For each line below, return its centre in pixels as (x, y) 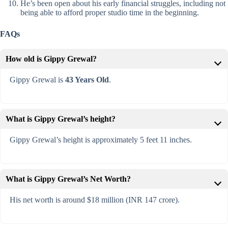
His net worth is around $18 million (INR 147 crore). (94, 200)
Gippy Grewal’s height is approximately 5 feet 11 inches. (101, 140)
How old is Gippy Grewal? (51, 59)
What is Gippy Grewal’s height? (61, 119)
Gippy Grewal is (37, 80)
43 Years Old (87, 80)
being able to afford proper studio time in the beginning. (110, 13)
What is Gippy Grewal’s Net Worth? (68, 179)
